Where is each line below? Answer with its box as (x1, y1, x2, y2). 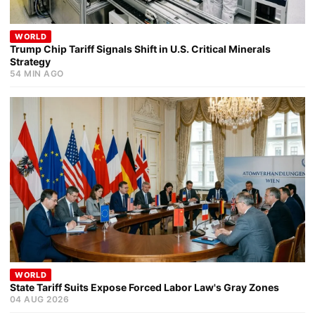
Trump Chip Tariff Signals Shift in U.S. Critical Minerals (10, 42, 271, 55)
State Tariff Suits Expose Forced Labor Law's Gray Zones (10, 281, 279, 293)
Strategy (10, 55, 51, 67)
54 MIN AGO (10, 67, 64, 79)
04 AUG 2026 (10, 293, 70, 304)
